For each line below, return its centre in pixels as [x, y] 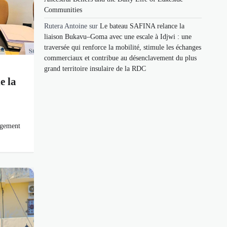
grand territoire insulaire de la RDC [95, 68]
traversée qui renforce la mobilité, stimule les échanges [123, 47]
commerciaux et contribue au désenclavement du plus [120, 58]
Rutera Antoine [66, 26]
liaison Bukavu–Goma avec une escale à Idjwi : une [118, 36]
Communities [63, 10]
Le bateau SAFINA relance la [142, 26]
